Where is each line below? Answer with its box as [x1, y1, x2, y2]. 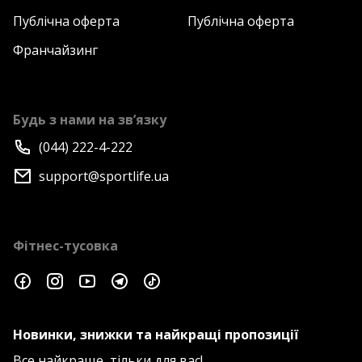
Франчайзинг [13, 41, 98, 60]
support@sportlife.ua [39, 167, 169, 186]
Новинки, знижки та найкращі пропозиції [13, 326, 298, 344]
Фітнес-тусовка [13, 237, 118, 255]
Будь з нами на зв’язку [13, 111, 166, 129]
